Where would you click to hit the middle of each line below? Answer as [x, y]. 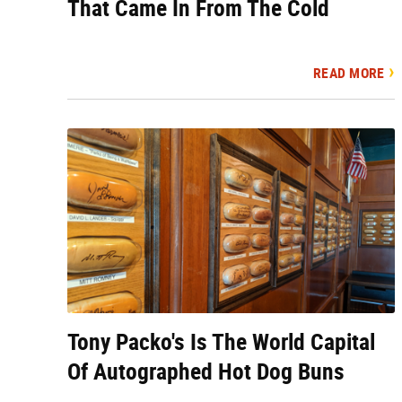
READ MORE [349, 74]
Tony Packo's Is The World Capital [221, 341]
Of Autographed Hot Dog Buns [206, 371]
